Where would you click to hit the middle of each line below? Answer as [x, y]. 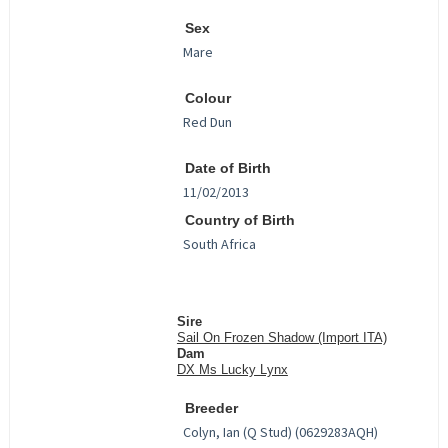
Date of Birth [227, 169]
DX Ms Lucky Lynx [232, 370]
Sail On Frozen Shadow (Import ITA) [281, 338]
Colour [207, 99]
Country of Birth [239, 221]
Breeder [211, 409]
